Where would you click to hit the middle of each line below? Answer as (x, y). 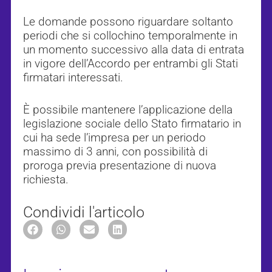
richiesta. (46, 180)
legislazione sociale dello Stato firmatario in (132, 124)
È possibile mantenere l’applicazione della (128, 110)
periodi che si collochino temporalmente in (130, 36)
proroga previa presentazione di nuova (120, 166)
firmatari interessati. (73, 78)
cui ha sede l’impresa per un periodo (114, 138)
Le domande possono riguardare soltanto (128, 22)
